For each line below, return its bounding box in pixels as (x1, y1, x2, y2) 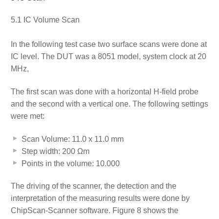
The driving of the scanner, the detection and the (11, 182, 177, 191)
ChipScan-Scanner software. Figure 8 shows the (11, 206, 179, 215)
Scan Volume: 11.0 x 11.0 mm (21, 134, 124, 143)
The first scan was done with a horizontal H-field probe (10, 87, 198, 96)
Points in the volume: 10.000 (21, 159, 120, 168)
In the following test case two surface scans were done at (10, 40, 207, 49)
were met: (10, 111, 44, 120)
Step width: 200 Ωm (21, 147, 89, 155)
